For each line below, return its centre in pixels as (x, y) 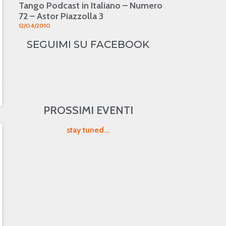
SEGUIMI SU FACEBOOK (88, 44)
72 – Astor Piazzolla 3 (61, 16)
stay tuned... (88, 130)
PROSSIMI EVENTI (88, 110)
